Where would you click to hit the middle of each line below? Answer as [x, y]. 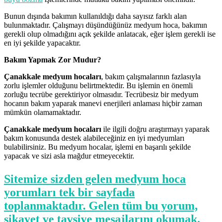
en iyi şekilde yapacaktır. [42, 43]
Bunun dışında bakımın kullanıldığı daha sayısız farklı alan [95, 16]
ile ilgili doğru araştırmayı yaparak [155, 129]
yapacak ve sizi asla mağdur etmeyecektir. [69, 156]
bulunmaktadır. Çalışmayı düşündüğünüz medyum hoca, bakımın [106, 25]
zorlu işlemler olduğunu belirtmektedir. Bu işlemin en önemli [98, 85]
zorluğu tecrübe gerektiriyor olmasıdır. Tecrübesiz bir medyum [101, 94]
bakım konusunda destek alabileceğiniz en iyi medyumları [94, 138]
